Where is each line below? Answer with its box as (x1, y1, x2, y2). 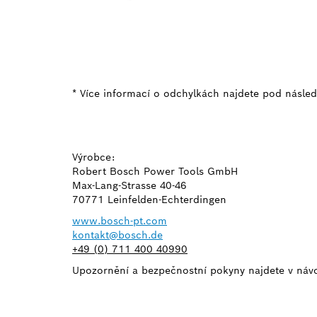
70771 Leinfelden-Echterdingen (72, 192, 226, 206)
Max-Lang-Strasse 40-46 (72, 178, 187, 192)
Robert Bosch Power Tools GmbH (72, 164, 238, 178)
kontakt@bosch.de (72, 228, 163, 241)
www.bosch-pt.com (72, 214, 167, 227)
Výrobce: (72, 150, 115, 163)
